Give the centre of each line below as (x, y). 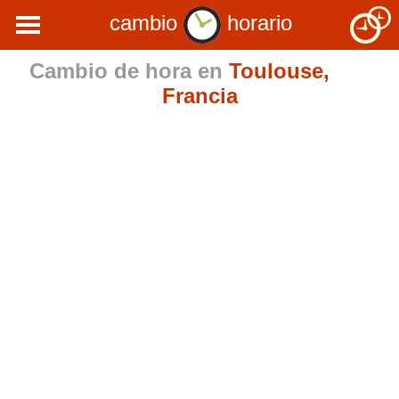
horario (256, 23)
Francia (199, 96)
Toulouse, (279, 71)
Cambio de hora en (129, 71)
